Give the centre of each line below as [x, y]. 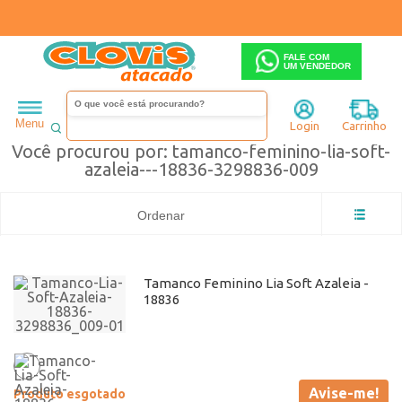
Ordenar [161, 216]
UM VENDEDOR [318, 66]
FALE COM [307, 57]
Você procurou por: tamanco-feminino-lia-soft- [201, 152]
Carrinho [364, 125]
